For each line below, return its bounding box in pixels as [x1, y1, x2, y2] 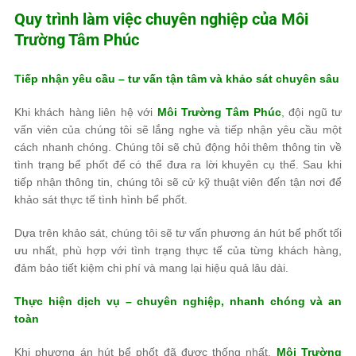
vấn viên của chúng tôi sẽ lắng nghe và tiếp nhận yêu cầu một [14, 123, 342, 137]
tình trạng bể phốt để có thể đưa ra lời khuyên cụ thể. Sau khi [14, 158, 342, 172]
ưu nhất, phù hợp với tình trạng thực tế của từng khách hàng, [14, 244, 342, 257]
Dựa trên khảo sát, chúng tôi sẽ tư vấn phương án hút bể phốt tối [14, 226, 342, 240]
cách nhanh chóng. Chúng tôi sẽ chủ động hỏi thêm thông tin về [14, 141, 342, 154]
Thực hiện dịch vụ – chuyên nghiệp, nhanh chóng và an [14, 295, 342, 308]
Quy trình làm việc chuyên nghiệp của [14, 10, 281, 29]
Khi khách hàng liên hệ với [14, 106, 157, 119]
